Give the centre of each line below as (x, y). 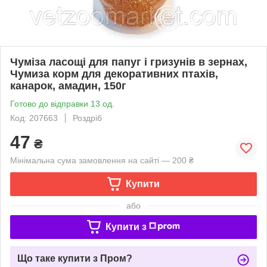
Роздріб (87, 118)
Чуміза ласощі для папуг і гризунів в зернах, (129, 62)
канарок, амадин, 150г (68, 86)
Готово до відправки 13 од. (62, 103)
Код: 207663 (34, 118)
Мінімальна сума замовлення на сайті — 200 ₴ (102, 160)
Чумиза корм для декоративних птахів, (114, 74)
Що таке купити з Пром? (75, 258)
